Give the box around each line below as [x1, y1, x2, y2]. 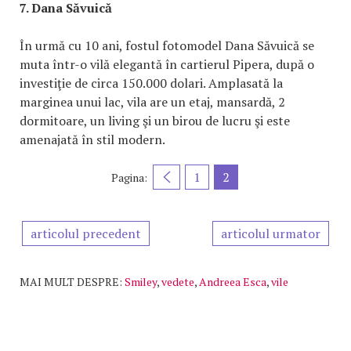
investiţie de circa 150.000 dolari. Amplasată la [20, 74, 283, 92]
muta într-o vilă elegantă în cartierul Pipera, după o [20, 56, 314, 74]
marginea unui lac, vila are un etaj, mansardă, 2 [20, 93, 285, 111]
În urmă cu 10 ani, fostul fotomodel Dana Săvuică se [20, 37, 314, 55]
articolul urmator [221, 225, 320, 243]
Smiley [125, 274, 157, 290]
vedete [161, 274, 194, 290]
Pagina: [110, 169, 147, 185]
